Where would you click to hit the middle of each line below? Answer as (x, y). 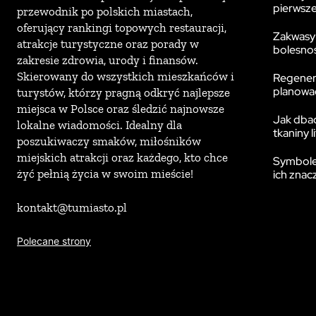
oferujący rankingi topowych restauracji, (122, 28)
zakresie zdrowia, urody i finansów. (108, 60)
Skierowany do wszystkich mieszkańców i (126, 76)
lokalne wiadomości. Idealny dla (99, 125)
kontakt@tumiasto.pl (72, 207)
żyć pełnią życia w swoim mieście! (105, 174)
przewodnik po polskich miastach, (105, 11)
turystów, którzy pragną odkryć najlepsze (123, 92)
